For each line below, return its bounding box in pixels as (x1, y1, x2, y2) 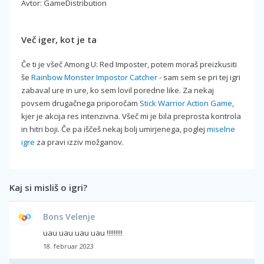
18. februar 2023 (43, 241, 94, 250)
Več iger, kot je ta (21, 33, 97, 45)
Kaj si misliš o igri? (9, 181, 87, 193)
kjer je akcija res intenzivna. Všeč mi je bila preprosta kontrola (21, 110, 241, 121)
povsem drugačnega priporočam (21, 97, 140, 108)
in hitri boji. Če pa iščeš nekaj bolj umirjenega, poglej (21, 123, 207, 134)
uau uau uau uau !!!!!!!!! (43, 227, 123, 238)
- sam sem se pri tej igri (157, 71, 240, 82)
